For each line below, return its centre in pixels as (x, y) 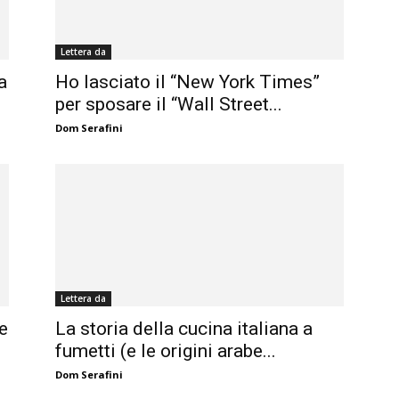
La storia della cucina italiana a (184, 329)
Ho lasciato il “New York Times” (187, 82)
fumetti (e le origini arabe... (166, 351)
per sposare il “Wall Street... (169, 105)
